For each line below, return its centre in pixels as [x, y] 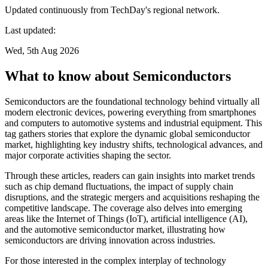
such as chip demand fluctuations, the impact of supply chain [119, 186]
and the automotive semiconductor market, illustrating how [115, 229]
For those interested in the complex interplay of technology [115, 260]
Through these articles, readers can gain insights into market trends [130, 175]
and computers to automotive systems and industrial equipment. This [133, 123]
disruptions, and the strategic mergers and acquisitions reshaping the [132, 197]
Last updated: [30, 30]
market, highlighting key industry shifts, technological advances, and [134, 144]
